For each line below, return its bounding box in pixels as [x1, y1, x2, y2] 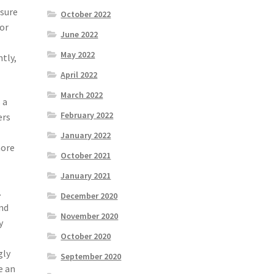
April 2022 [61, 68, 98, 80]
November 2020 [61, 210, 119, 221]
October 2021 [61, 149, 111, 161]
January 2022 [61, 129, 111, 141]
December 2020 [61, 190, 118, 201]
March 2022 [61, 89, 103, 100]
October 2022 [61, 8, 111, 20]
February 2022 [61, 109, 114, 120]
